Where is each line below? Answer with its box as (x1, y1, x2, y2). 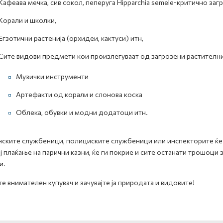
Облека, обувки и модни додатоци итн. (15, 108, 148, 116)
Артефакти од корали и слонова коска (15, 90, 142, 99)
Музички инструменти (15, 72, 89, 81)
